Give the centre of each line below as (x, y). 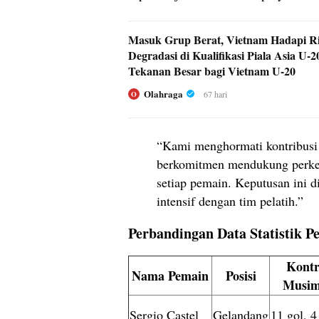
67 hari (215, 94)
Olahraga (163, 93)
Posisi (241, 276)
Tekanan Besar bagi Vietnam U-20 (212, 70)
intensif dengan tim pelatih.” (230, 200)
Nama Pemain (170, 276)
